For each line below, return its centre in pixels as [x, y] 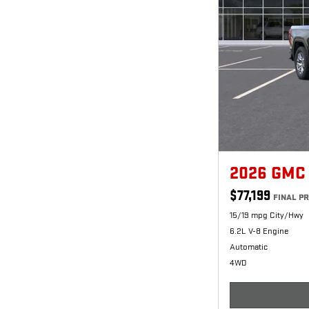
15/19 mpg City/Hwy [267, 215]
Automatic [249, 247]
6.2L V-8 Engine [259, 231]
